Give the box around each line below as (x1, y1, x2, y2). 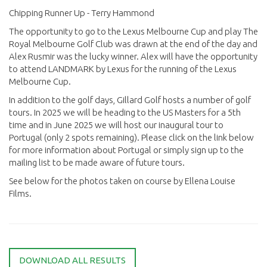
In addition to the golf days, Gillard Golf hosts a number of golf (9, 95, 251, 105)
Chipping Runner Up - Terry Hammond (9, 8, 154, 18)
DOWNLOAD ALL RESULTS (19, 255, 126, 266)
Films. (9, 188, 32, 199)
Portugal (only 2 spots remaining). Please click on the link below (9, 132, 254, 143)
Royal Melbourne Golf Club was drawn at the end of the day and (9, 39, 257, 49)
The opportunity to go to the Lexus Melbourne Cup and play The (9, 26, 258, 37)
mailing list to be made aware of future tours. (9, 157, 185, 168)
